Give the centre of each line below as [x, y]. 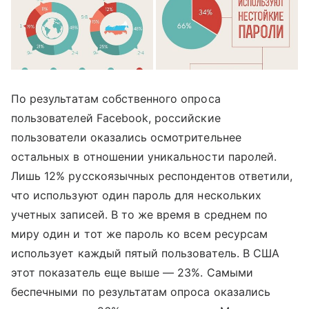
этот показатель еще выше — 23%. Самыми [132, 272]
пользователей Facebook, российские [116, 118]
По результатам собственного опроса [116, 98]
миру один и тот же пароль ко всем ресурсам [140, 233]
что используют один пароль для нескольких [136, 195]
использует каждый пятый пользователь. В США [146, 253]
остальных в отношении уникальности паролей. [144, 156]
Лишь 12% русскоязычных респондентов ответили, [152, 176]
